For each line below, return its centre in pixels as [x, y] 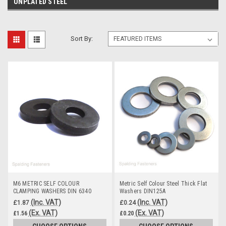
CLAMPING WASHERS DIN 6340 [52, 191]
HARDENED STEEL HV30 [44, 199]
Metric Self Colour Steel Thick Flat [163, 183]
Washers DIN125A [143, 191]
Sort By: [82, 38]
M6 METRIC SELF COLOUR [46, 183]
